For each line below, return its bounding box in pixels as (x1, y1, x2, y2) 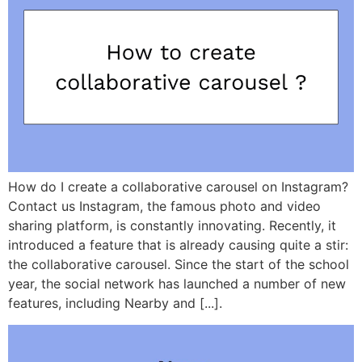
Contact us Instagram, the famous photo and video (8, 198, 321, 215)
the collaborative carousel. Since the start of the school (8, 256, 349, 273)
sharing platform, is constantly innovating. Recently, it (8, 217, 336, 234)
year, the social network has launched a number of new (8, 276, 346, 293)
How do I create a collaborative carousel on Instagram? (8, 179, 348, 196)
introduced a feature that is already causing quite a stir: (8, 237, 348, 254)
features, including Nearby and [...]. (8, 295, 222, 312)
